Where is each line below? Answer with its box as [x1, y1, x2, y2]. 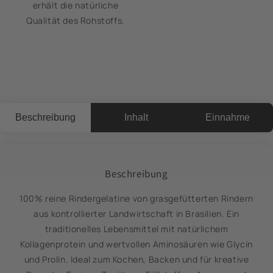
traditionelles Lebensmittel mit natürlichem [44, 223, 229, 235]
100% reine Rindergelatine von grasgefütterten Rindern [19, 193, 253, 205]
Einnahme [205, 112, 250, 123]
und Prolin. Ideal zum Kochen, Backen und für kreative [24, 253, 249, 266]
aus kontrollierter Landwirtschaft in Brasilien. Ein [34, 208, 239, 220]
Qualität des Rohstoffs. [26, 15, 125, 27]
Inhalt [124, 112, 149, 123]
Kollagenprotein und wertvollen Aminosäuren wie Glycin [20, 238, 253, 250]
